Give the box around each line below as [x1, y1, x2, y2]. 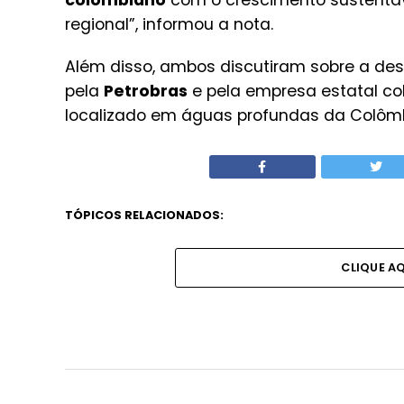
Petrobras [104, 80, 188, 102]
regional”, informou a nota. [65, 14, 273, 35]
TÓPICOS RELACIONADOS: [65, 207, 224, 223]
